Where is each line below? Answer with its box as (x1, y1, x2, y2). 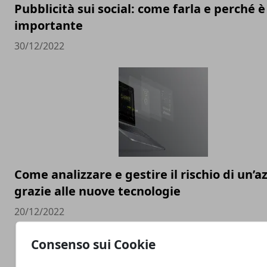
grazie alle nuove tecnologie (14, 183, 181, 199)
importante (14, 17, 83, 33)
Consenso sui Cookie (31, 235, 156, 253)
